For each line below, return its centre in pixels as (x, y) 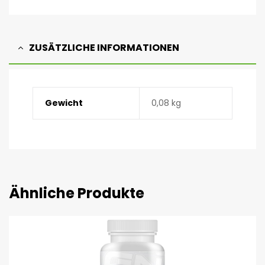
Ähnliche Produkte (77, 193)
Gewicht (64, 103)
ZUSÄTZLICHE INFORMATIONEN (104, 47)
